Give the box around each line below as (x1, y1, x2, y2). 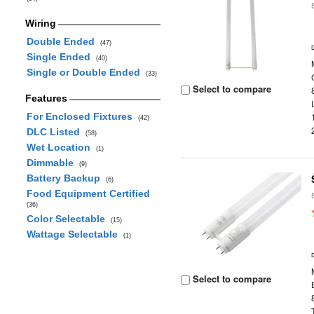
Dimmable (26, 157, 79, 168)
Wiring (25, 18, 56, 29)
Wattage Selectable (26, 228, 123, 240)
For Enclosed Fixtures (26, 111, 138, 122)
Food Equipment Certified (26, 188, 153, 199)
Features (25, 93, 67, 104)
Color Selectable (26, 213, 111, 224)
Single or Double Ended (26, 67, 146, 78)
